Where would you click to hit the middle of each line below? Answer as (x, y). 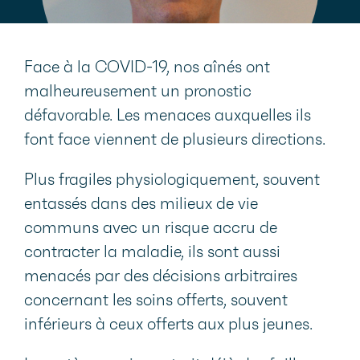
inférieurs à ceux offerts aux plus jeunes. (170, 325)
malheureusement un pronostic (138, 92)
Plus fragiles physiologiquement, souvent (172, 180)
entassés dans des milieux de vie (141, 205)
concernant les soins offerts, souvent (156, 301)
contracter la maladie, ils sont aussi (152, 253)
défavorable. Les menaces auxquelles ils (168, 116)
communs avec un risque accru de (151, 229)
